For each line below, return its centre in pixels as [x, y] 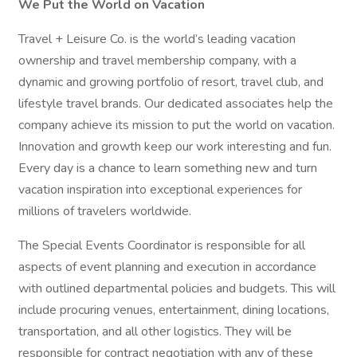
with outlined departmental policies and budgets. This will [177, 288]
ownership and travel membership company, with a [157, 61]
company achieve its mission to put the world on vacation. [177, 125]
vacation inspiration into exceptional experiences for [160, 190]
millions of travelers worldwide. [105, 211]
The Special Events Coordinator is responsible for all [162, 245]
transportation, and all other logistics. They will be [155, 331]
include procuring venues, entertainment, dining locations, [174, 310]
